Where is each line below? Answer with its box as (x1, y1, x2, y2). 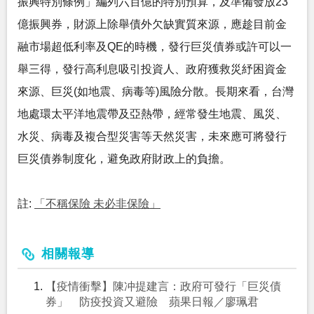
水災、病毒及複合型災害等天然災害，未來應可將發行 (18, 130, 287, 142)
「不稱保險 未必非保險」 (34, 198, 161, 210)
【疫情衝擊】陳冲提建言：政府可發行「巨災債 (46, 280, 281, 292)
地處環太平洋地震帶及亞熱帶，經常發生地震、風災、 (18, 108, 287, 120)
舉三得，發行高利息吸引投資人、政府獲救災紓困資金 (18, 63, 287, 75)
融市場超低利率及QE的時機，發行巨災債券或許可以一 (18, 41, 292, 53)
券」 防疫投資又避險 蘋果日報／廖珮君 (46, 296, 259, 308)
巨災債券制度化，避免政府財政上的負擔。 (18, 153, 231, 165)
